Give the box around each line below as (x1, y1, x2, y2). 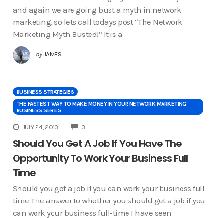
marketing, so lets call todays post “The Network (12, 17, 182, 27)
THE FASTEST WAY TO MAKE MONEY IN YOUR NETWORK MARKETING (16, 100, 186, 107)
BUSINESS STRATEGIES (16, 88, 74, 95)
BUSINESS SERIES (16, 107, 61, 114)
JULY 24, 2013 (22, 124, 58, 131)
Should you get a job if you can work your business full (12, 183, 204, 194)
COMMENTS (84, 123, 117, 130)
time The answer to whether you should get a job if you (12, 196, 205, 206)
